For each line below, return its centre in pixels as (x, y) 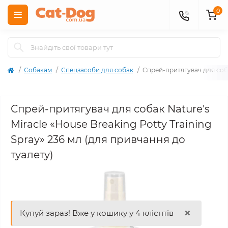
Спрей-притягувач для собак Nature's (110, 109)
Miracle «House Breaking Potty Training (111, 124)
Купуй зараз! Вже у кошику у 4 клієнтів (97, 213)
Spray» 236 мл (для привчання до (98, 139)
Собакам (38, 70)
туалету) (32, 155)
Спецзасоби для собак (97, 70)
